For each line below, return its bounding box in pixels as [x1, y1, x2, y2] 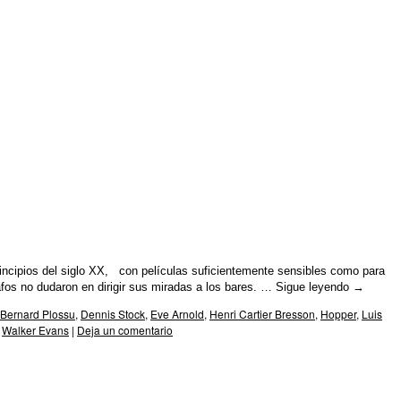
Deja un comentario [77, 322, 173, 337]
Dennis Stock [81, 306, 145, 321]
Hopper [320, 306, 356, 321]
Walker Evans [2, 322, 69, 337]
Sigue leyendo [276, 280, 353, 294]
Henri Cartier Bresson [209, 306, 315, 321]
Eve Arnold [150, 306, 204, 321]
